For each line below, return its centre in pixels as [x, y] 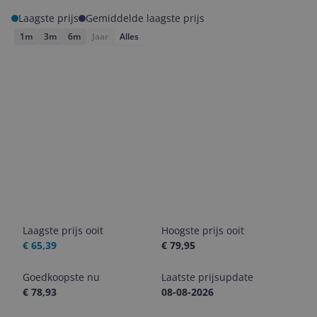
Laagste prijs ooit [63, 230]
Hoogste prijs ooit [203, 230]
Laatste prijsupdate [207, 277]
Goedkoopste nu [61, 277]
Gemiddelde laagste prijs [145, 18]
